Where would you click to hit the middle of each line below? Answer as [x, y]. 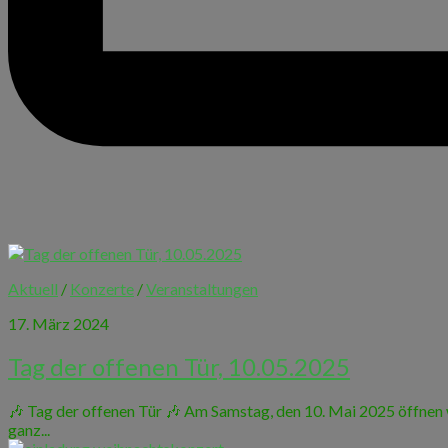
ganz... [29, 430]
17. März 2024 [58, 323]
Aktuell [33, 288]
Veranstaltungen [202, 288]
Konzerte [102, 288]
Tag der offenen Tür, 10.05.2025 [179, 367]
